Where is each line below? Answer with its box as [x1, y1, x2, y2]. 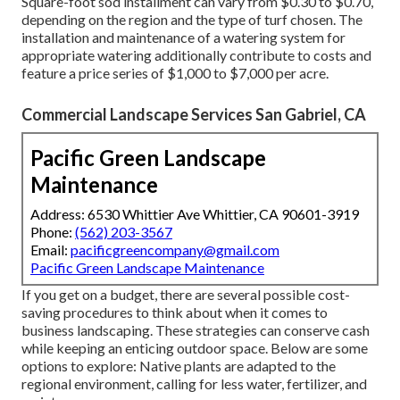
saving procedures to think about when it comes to [21, 304, 328, 321]
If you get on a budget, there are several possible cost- [21, 286, 350, 304]
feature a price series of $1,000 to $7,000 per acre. [21, 64, 329, 82]
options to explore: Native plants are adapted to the [21, 357, 336, 375]
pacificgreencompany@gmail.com [71, 241, 279, 259]
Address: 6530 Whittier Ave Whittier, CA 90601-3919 [30, 205, 359, 223]
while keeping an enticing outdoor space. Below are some [21, 339, 368, 357]
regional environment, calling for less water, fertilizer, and [21, 375, 367, 393]
